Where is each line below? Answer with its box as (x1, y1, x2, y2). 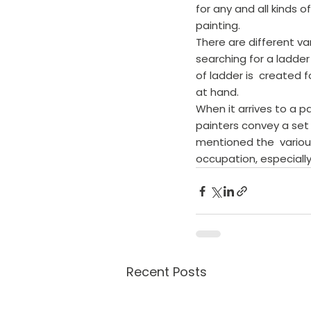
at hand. (196, 85, 239, 100)
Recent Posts (126, 263, 207, 281)
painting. (196, 18, 240, 33)
